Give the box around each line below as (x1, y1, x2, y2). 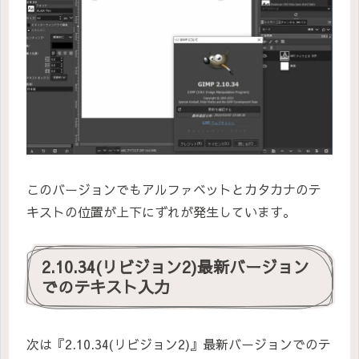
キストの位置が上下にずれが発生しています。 (26, 202, 296, 220)
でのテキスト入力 (42, 275, 170, 297)
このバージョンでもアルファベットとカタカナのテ (26, 179, 321, 198)
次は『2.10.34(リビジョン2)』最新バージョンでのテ (26, 335, 331, 353)
